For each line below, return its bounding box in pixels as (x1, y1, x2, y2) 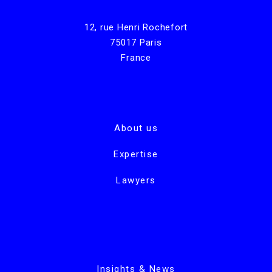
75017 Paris (110, 36, 162, 48)
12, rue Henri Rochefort (84, 21, 188, 33)
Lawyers (116, 174, 156, 186)
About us (114, 122, 158, 134)
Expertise (114, 148, 158, 160)
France (121, 52, 151, 63)
